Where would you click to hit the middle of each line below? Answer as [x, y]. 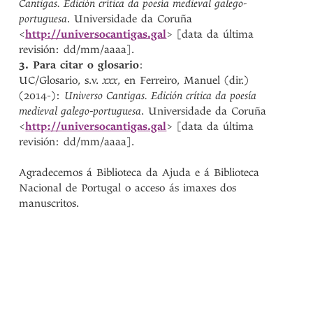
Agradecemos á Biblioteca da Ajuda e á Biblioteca [139, 173]
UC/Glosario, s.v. [61, 80]
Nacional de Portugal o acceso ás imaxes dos [128, 188]
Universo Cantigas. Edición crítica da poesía [161, 96]
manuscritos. [49, 203]
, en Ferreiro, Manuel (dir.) [183, 80]
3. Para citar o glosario [79, 65]
